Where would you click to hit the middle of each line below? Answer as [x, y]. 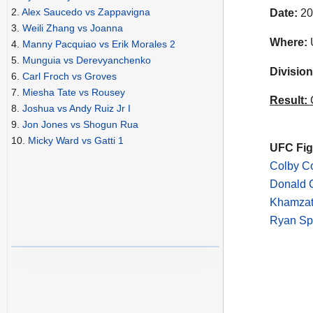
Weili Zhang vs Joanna [73, 28]
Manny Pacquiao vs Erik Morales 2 [99, 44]
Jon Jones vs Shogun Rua [80, 125]
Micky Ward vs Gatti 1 [76, 141]
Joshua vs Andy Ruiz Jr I [77, 109]
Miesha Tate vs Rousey [74, 93]
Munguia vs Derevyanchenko [87, 60]
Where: [289, 42]
